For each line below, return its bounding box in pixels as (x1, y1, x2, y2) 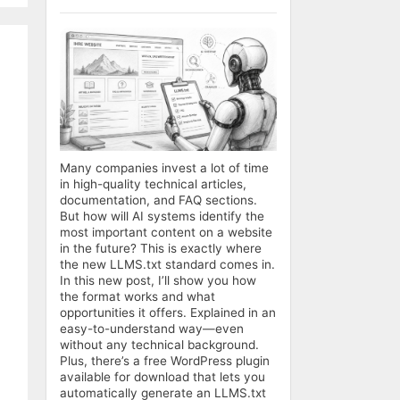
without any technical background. (60, 337, 259, 353)
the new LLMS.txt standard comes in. (60, 257, 275, 272)
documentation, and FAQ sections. (60, 193, 257, 208)
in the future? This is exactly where (60, 241, 262, 256)
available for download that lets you (60, 370, 265, 385)
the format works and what (60, 289, 215, 304)
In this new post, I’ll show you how (60, 273, 256, 288)
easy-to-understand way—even (60, 321, 244, 337)
